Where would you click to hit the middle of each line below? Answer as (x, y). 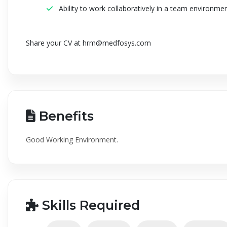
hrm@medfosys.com (117, 43)
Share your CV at (54, 43)
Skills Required (89, 205)
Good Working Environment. (72, 140)
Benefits (65, 116)
